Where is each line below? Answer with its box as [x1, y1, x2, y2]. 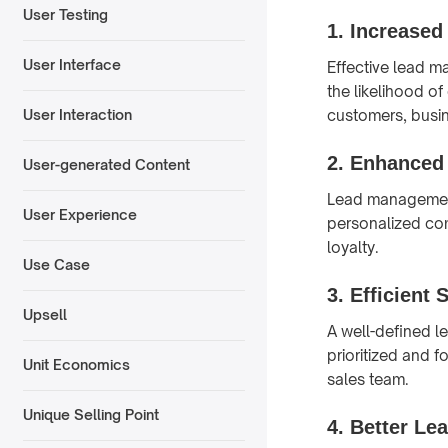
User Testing [22, 6, 108, 24]
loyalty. [327, 237, 379, 257]
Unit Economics [22, 356, 130, 374]
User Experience [22, 206, 137, 224]
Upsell [22, 306, 67, 324]
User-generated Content [22, 156, 190, 174]
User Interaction [22, 106, 132, 124]
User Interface [22, 56, 121, 74]
